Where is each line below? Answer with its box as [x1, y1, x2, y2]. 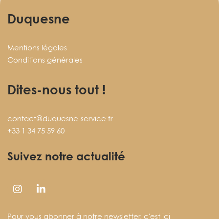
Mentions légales [7, 43, 67, 52]
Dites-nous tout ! [7, 80, 106, 98]
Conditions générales [7, 55, 83, 65]
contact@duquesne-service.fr [7, 114, 113, 123]
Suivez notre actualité [7, 148, 125, 164]
